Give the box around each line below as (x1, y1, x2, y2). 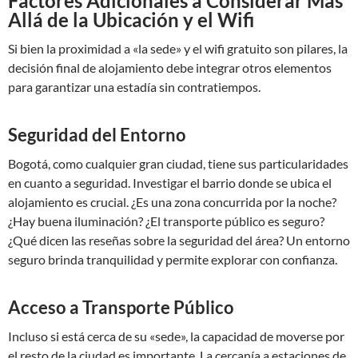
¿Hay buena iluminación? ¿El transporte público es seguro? (8, 213, 324, 229)
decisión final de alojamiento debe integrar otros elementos (8, 60, 332, 75)
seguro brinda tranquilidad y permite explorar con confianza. (8, 252, 337, 267)
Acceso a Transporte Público (8, 296, 234, 318)
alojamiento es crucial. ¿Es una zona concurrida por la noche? (8, 194, 336, 209)
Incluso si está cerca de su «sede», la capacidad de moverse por (8, 328, 344, 344)
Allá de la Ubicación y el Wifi (8, 8, 254, 31)
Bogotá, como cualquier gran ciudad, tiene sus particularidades (8, 156, 348, 171)
